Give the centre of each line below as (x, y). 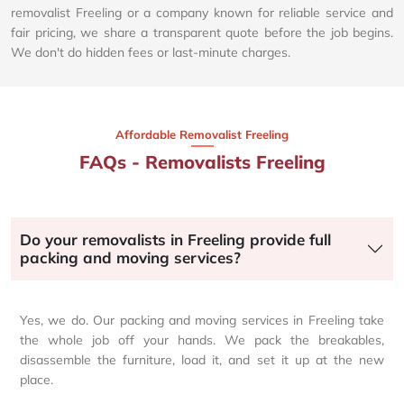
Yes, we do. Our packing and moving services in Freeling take (202, 321)
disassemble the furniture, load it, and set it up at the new (202, 360)
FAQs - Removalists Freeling (202, 162)
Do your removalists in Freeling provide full (175, 240)
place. (37, 380)
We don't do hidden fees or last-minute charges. (151, 53)
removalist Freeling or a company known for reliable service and (202, 13)
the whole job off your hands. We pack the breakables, (202, 340)
